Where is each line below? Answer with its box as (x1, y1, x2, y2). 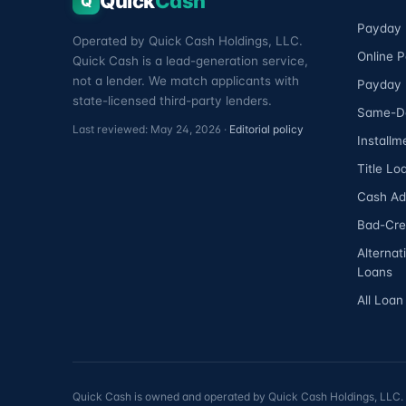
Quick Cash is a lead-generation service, (72, 53, 308, 68)
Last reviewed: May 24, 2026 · (72, 121, 229, 136)
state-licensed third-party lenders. (72, 92, 272, 108)
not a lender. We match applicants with (72, 72, 299, 88)
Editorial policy (229, 121, 304, 136)
